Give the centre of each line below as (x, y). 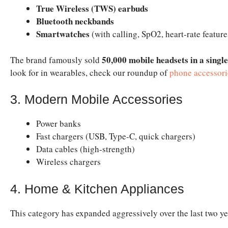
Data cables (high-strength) (85, 149)
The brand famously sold (56, 60)
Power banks (59, 124)
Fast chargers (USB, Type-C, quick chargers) (116, 136)
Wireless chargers (68, 162)
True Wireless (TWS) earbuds (92, 9)
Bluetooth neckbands (75, 21)
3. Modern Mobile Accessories (96, 99)
